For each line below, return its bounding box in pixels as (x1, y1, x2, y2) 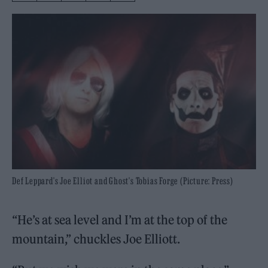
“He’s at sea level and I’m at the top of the (12, 212, 228, 227)
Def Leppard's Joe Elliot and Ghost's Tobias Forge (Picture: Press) (12, 175, 233, 186)
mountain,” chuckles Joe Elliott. (12, 231, 181, 246)
